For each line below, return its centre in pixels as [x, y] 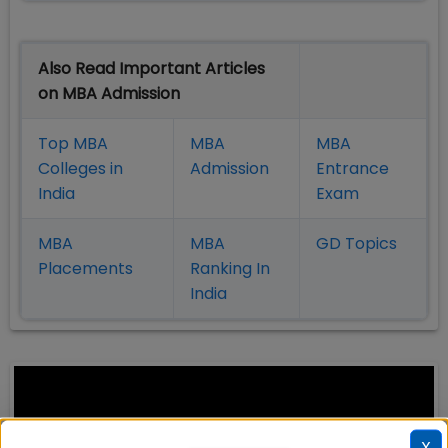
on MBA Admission [109, 94]
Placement [81, 269]
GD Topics [356, 244]
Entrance [352, 169]
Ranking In [230, 269]
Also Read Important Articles [151, 69]
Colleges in [80, 169]
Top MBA [73, 144]
